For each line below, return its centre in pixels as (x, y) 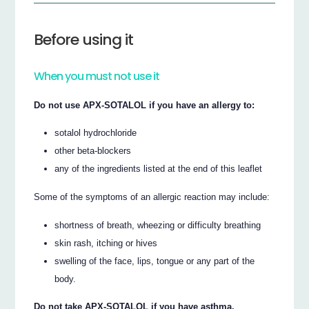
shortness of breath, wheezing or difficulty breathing (158, 225)
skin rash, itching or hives (106, 243)
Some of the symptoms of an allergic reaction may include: (152, 197)
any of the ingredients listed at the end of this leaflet (159, 169)
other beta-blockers (93, 151)
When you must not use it (97, 77)
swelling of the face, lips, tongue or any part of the (155, 261)
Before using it (84, 40)
